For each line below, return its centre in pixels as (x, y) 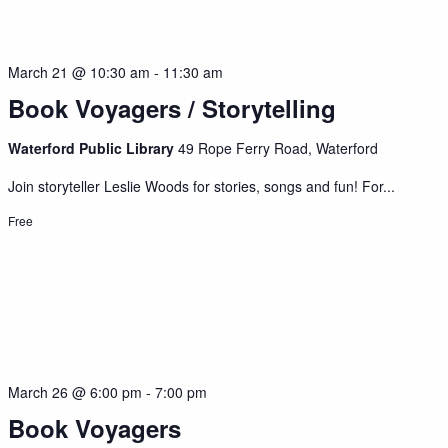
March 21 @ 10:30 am (79, 72)
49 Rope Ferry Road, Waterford (278, 148)
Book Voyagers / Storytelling (172, 108)
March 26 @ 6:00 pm (75, 391)
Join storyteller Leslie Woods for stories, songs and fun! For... (202, 186)
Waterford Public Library (93, 148)
